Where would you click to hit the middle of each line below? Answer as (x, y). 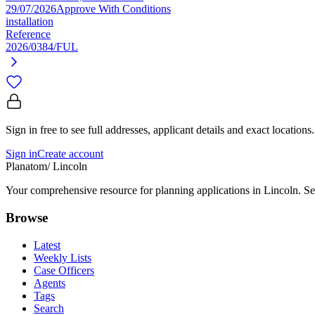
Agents (50, 283)
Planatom (26, 167)
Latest (47, 245)
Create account (70, 154)
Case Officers (64, 270)
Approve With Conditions (114, 9)
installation (30, 22)
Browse (27, 218)
